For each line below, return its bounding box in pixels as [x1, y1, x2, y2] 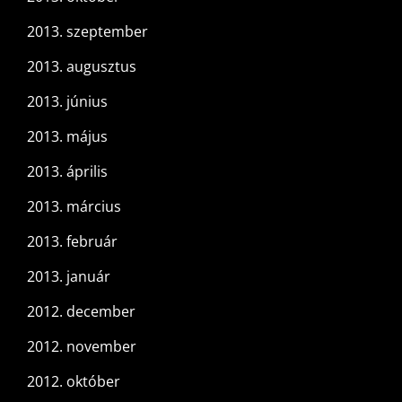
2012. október [27, 371, 120, 392]
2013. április [27, 162, 108, 182]
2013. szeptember [27, 22, 148, 42]
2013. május [27, 127, 108, 147]
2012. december [27, 301, 135, 322]
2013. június [27, 92, 108, 112]
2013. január [27, 267, 110, 287]
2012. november [27, 336, 136, 357]
